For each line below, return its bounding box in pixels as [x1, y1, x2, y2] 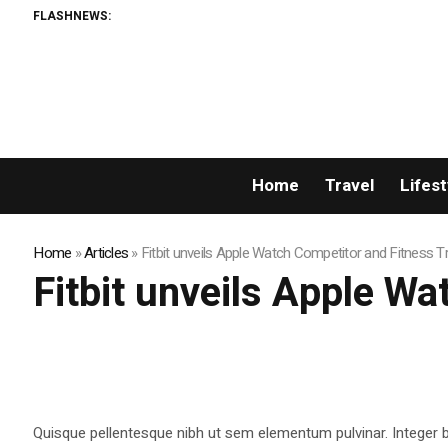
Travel [324, 173, 374, 199]
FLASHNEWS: [33, 6, 112, 25]
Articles [84, 242, 129, 265]
